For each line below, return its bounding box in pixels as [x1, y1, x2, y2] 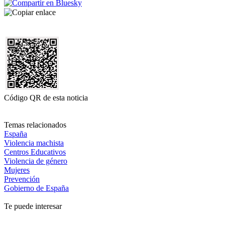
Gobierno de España [4, 183, 69, 192]
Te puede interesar [4, 201, 62, 210]
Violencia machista [4, 138, 64, 147]
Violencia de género [4, 156, 67, 165]
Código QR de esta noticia [4, 93, 88, 102]
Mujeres [4, 165, 30, 174]
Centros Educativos [4, 147, 66, 156]
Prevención [4, 174, 40, 183]
